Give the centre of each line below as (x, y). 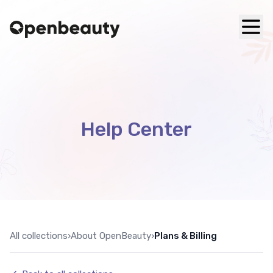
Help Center (136, 129)
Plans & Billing (186, 236)
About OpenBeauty (111, 236)
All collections (39, 236)
